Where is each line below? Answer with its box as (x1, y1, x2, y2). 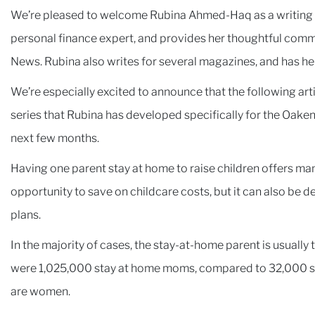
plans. (11, 208, 41, 221)
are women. (11, 285, 70, 298)
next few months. (11, 131, 99, 145)
